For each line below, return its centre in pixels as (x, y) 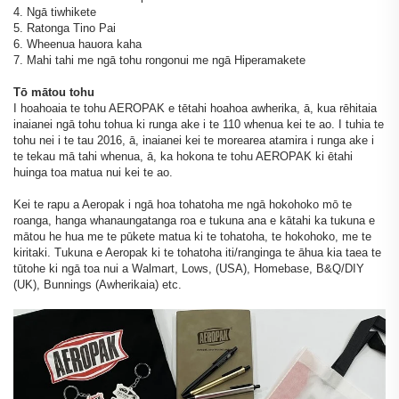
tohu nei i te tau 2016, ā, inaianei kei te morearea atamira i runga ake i (194, 140)
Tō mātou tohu (54, 92)
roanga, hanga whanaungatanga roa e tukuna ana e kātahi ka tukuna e (194, 220)
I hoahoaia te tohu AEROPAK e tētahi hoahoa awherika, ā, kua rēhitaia (195, 108)
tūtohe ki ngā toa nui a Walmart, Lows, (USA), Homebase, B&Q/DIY (189, 268)
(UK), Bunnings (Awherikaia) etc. (98, 284)
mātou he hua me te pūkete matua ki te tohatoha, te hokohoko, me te (192, 236)
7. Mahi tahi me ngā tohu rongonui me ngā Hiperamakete (159, 60)
